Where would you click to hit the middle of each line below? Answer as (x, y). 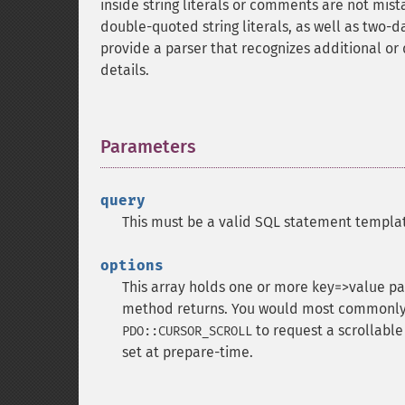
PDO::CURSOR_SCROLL (187, 331)
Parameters (148, 146)
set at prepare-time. (188, 352)
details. (125, 70)
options (132, 265)
